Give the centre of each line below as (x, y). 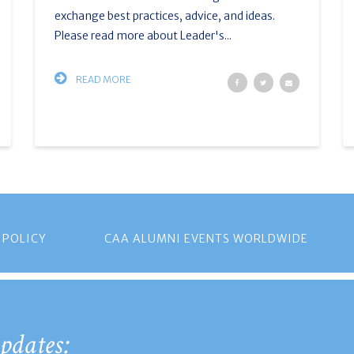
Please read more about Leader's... (143, 36)
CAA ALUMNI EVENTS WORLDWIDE (206, 239)
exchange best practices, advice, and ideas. (164, 16)
